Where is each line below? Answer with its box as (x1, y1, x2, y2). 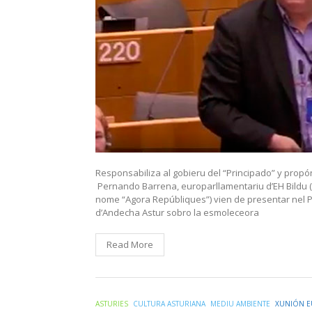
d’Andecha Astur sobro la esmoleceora (95, 206, 259, 219)
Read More (107, 238, 153, 251)
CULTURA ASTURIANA (133, 299, 205, 309)
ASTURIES (95, 299, 128, 309)
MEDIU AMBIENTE (210, 299, 270, 309)
